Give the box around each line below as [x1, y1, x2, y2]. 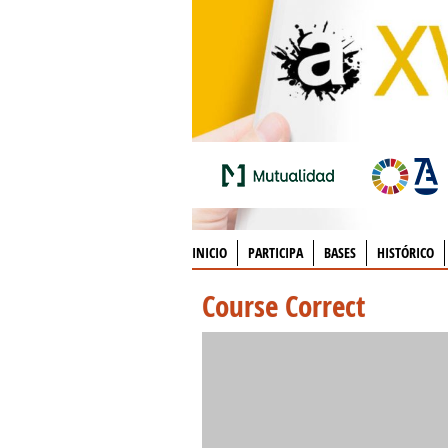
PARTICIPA [248, 243, 303, 262]
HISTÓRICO [377, 243, 434, 262]
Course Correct [202, 286, 365, 326]
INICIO [192, 243, 227, 262]
